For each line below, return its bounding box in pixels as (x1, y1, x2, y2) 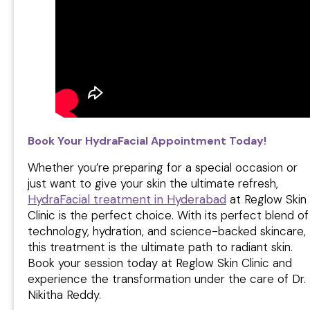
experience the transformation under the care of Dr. (28, 271, 306, 286)
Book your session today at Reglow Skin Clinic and (28, 255, 292, 271)
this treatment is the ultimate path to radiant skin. (28, 239, 293, 255)
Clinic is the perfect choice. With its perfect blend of (28, 207, 309, 223)
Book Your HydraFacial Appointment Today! (28, 133, 266, 148)
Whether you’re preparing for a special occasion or (28, 159, 298, 175)
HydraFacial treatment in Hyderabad (28, 191, 226, 207)
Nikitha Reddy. (28, 286, 101, 302)
